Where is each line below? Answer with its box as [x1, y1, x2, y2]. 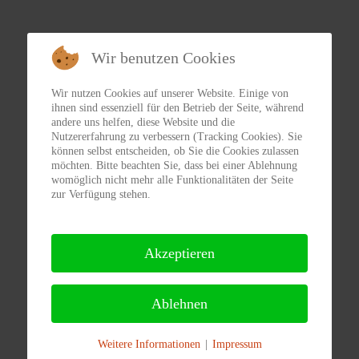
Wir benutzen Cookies [91, 48, 236, 67]
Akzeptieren [144, 244, 215, 261]
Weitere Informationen [97, 337, 200, 350]
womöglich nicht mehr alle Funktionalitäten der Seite [51, 173, 293, 186]
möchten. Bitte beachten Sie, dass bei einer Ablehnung [51, 159, 297, 171]
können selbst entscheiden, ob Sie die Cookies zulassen [51, 144, 299, 157]
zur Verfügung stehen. [51, 188, 151, 200]
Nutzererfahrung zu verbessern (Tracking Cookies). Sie [51, 130, 302, 143]
